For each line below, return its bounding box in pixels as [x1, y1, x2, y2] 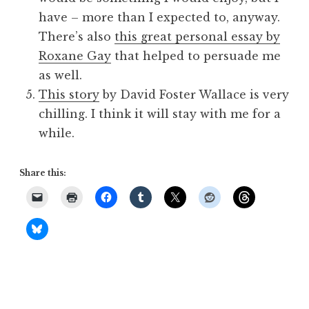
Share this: [19, 167, 66, 178]
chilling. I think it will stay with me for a [39, 106, 281, 121]
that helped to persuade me [111, 48, 281, 63]
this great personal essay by [114, 29, 280, 43]
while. [39, 126, 74, 140]
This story [39, 87, 99, 101]
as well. [39, 68, 82, 82]
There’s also [39, 29, 114, 43]
